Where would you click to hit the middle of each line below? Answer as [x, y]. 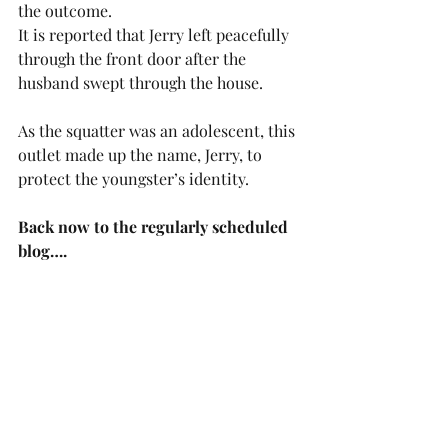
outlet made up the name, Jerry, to [142, 154]
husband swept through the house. [140, 82]
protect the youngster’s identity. [135, 178]
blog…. [42, 250]
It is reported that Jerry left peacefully [155, 34]
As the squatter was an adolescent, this [158, 130]
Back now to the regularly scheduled [155, 226]
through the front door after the [134, 58]
